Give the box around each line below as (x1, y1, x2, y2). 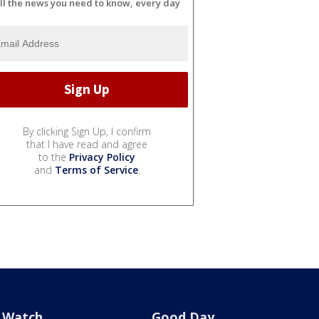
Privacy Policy (69, 150, 135, 164)
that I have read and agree (26, 137, 147, 151)
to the (38, 150, 69, 164)
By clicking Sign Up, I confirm (23, 124, 151, 138)
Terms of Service (54, 162, 138, 177)
